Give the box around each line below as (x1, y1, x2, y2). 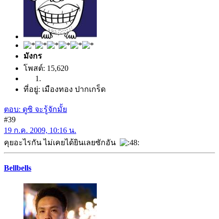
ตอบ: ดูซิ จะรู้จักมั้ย (4, 105, 67, 114)
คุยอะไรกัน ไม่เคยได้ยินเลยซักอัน (4, 138, 120, 147)
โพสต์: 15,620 (23, 64, 68, 73)
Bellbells (4, 164, 31, 173)
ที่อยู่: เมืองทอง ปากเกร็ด (23, 85, 106, 94)
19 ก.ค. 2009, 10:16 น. (4, 126, 76, 135)
